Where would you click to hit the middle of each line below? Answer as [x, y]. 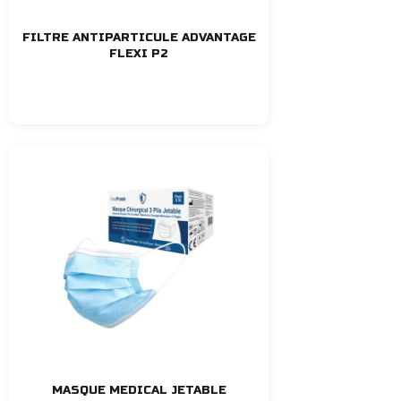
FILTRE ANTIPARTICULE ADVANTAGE [139, 37]
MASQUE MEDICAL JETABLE [139, 390]
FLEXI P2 [139, 53]
